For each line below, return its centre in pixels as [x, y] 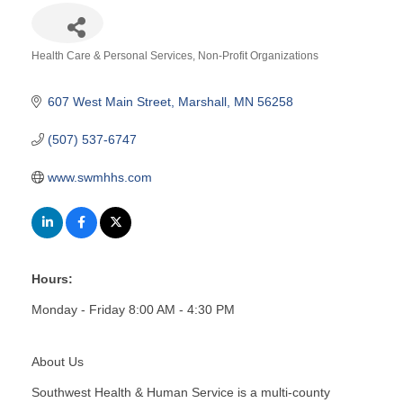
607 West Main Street [109, 101]
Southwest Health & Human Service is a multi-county [181, 392]
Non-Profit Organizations [258, 55]
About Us [58, 361]
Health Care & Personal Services [112, 55]
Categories [62, 69]
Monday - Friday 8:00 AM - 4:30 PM [133, 309]
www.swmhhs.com [99, 177]
